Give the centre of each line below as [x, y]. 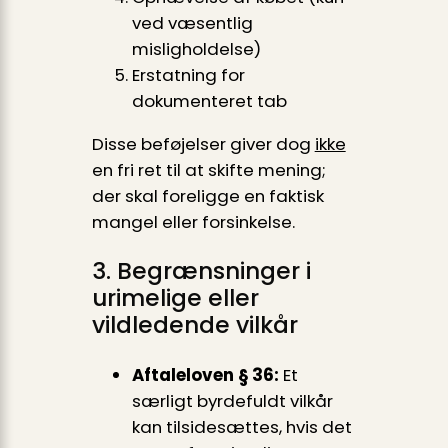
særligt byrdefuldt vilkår [232, 401]
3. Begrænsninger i [201, 271]
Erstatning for [188, 75]
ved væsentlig [192, 23]
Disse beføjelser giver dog [203, 143]
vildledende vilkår [194, 325]
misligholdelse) [196, 49]
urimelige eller [175, 298]
